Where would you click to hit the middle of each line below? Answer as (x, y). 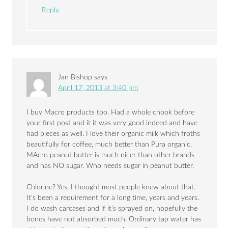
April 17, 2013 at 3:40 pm (98, 88)
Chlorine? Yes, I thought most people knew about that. (111, 188)
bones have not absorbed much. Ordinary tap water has (114, 220)
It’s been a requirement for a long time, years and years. (113, 198)
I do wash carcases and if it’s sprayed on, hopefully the (112, 209)
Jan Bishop (75, 78)
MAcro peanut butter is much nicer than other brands (111, 155)
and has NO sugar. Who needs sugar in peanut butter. (110, 166)
